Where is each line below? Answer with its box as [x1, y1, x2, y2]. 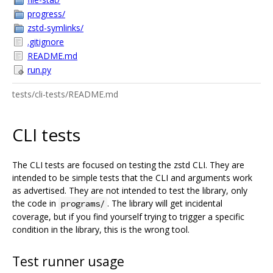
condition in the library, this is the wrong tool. [12, 223, 190, 235]
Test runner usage [12, 252, 124, 270]
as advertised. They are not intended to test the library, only [12, 184, 247, 196]
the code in [12, 197, 58, 209]
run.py [27, 64, 51, 76]
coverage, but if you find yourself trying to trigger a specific [12, 210, 244, 222]
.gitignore [27, 36, 64, 48]
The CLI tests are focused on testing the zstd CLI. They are [12, 158, 244, 171]
